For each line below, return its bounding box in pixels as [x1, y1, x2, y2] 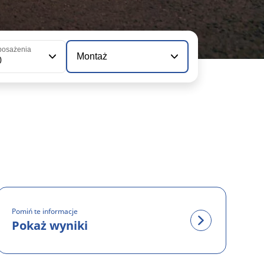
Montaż [77, 51, 108, 62]
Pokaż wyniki [11, 217, 88, 233]
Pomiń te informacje [11, 206, 78, 216]
